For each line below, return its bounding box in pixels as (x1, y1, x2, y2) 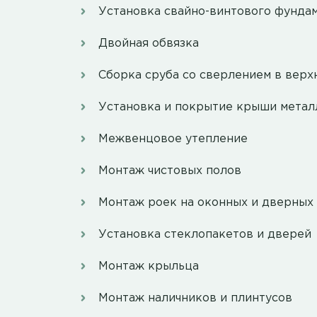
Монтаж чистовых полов (98, 166, 241, 177)
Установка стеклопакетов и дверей (98, 229, 311, 241)
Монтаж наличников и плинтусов (98, 293, 292, 304)
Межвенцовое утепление (98, 134, 248, 145)
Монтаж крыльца (98, 261, 199, 272)
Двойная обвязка (98, 38, 199, 50)
